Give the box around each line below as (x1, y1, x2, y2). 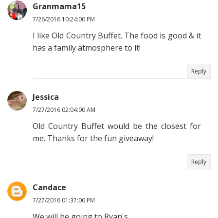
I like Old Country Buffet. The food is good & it (33, 30, 201, 41)
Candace (33, 182, 66, 193)
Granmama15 (33, 1, 86, 12)
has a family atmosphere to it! (33, 42, 141, 54)
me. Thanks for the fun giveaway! (33, 133, 154, 144)
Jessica (33, 91, 59, 103)
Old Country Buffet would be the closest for (33, 121, 201, 132)
